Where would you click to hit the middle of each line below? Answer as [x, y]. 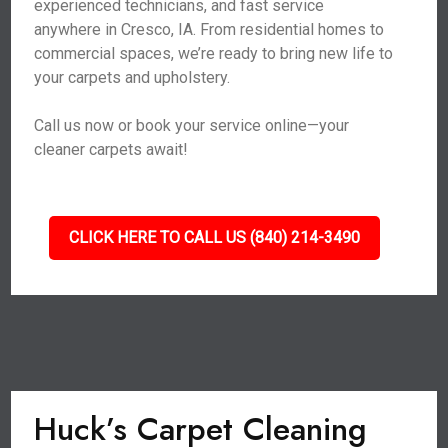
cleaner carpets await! [111, 149]
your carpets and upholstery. [132, 77]
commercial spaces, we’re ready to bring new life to [214, 53]
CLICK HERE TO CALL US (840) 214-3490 [214, 237]
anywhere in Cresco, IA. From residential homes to [209, 29]
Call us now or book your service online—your [192, 125]
